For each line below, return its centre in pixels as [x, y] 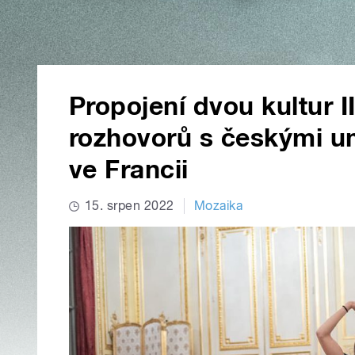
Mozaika [218, 206]
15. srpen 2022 [130, 206]
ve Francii [129, 170]
